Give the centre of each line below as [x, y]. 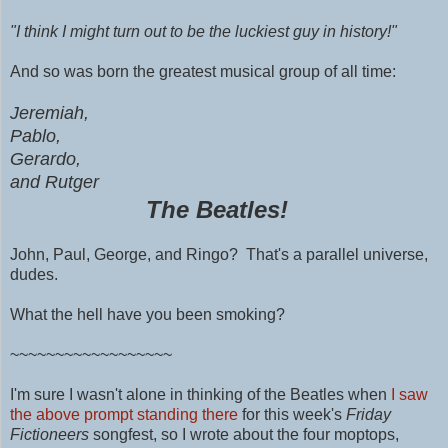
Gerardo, [45, 159]
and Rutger [59, 182]
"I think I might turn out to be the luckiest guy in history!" [205, 32]
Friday [368, 415]
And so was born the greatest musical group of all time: [209, 72]
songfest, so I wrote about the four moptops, [244, 435]
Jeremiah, [52, 113]
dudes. [36, 275]
